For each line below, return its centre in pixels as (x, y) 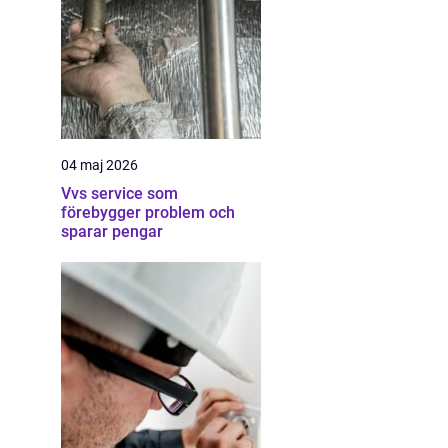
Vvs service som (119, 193)
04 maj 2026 (99, 165)
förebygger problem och (148, 212)
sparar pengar (112, 231)
